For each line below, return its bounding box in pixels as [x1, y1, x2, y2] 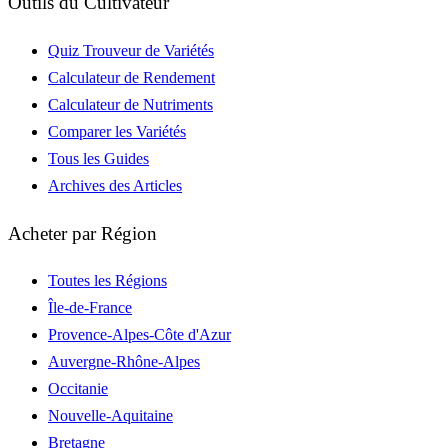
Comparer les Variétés [48, 122, 186, 140]
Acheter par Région [8, 222, 157, 244]
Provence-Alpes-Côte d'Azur [48, 326, 231, 344]
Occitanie [48, 380, 108, 398]
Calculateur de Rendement [48, 68, 215, 86]
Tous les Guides [48, 149, 149, 167]
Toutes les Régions [48, 272, 167, 290]
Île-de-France [48, 299, 132, 317]
